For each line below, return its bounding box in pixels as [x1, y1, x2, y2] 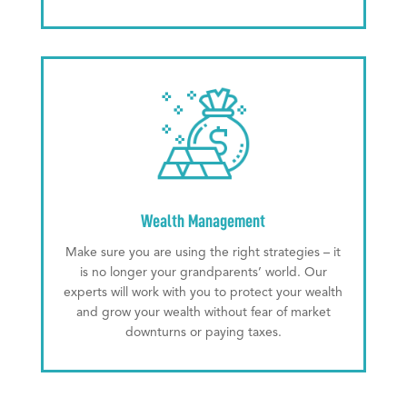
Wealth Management [141, 212, 266, 231]
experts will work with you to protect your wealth [64, 286, 343, 300]
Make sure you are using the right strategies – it [65, 246, 342, 260]
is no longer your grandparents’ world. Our [79, 266, 327, 280]
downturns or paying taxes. [124, 326, 282, 340]
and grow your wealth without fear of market [75, 306, 331, 320]
